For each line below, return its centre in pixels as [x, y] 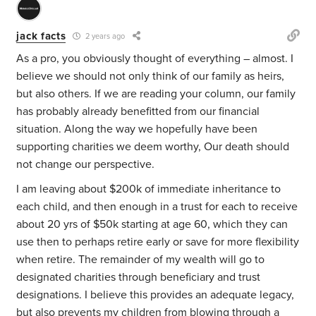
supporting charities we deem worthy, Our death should [153, 147]
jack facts [41, 36]
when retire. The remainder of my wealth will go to [141, 260]
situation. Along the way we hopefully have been [137, 129]
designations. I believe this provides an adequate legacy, [156, 295]
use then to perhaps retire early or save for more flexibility [158, 242]
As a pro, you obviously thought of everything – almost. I [155, 59]
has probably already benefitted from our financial [138, 112]
